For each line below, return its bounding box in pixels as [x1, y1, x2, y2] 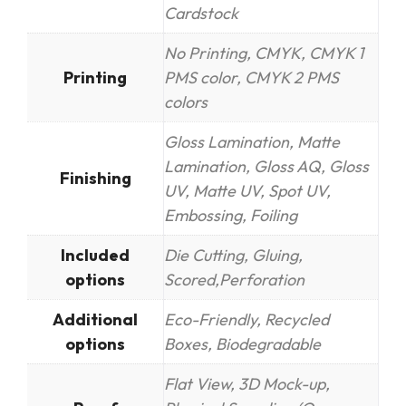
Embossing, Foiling [164, 204, 297, 226]
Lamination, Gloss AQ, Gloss [164, 155, 369, 177]
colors [164, 91, 208, 112]
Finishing [59, 167, 131, 188]
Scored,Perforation [164, 268, 304, 290]
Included [61, 244, 130, 266]
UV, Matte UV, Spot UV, [164, 179, 331, 201]
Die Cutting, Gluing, [164, 244, 303, 266]
